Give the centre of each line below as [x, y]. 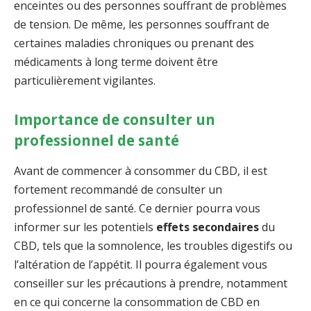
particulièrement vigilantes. [85, 80]
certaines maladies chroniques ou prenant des [134, 43]
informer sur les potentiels [85, 227]
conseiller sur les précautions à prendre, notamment [151, 283]
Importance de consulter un [115, 120]
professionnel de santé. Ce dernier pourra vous [137, 208]
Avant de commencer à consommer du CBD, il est [141, 170]
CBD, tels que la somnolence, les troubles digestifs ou [153, 245]
